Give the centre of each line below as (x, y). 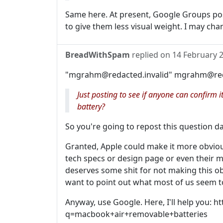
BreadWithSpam (98, 55)
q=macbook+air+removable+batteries (136, 214)
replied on (151, 55)
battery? (91, 107)
